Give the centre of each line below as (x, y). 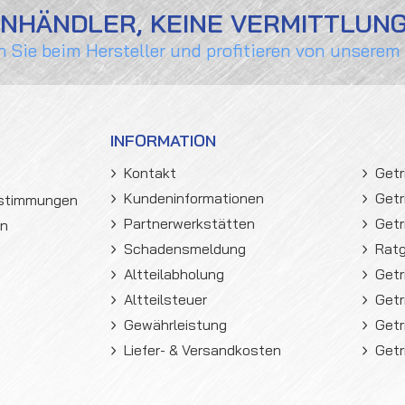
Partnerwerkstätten (189, 223)
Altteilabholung (174, 274)
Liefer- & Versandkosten (202, 350)
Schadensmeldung (185, 249)
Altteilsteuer (165, 299)
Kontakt (150, 173)
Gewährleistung (175, 325)
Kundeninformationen (194, 198)
